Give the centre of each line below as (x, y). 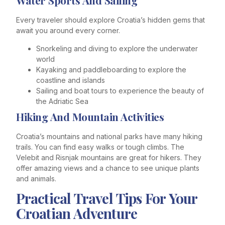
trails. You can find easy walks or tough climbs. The (100, 147)
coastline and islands (71, 80)
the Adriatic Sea (62, 101)
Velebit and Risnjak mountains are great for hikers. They (109, 157)
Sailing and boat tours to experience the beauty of (120, 90)
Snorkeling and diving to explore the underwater (117, 48)
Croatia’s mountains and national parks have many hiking (109, 136)
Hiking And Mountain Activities (90, 116)
